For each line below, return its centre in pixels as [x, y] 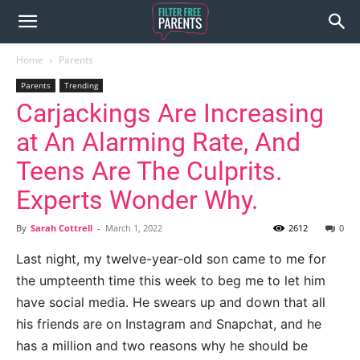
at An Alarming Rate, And [158, 142]
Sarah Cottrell [61, 228]
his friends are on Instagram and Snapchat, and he [169, 324]
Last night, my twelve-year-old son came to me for [171, 259]
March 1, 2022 [134, 228]
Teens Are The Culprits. [149, 171]
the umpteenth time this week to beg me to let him [171, 280]
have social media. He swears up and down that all [171, 302]
